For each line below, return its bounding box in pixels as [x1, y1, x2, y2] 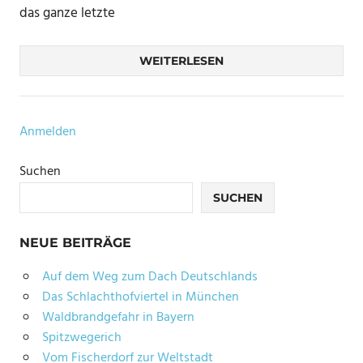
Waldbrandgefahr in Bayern [41, 306, 194, 328]
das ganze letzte [19, 2, 115, 25]
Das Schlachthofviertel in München [41, 286, 239, 308]
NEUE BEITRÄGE [19, 234, 131, 250]
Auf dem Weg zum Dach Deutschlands [41, 266, 258, 288]
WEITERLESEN [139, 53, 224, 68]
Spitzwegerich [41, 327, 122, 348]
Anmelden [19, 121, 76, 143]
